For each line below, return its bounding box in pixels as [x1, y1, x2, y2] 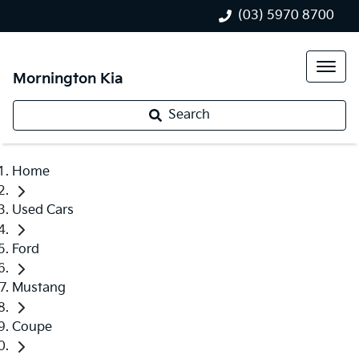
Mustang [12, 280, 66, 296]
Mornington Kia [13, 71, 123, 87]
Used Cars [12, 203, 74, 219]
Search [168, 107, 210, 123]
